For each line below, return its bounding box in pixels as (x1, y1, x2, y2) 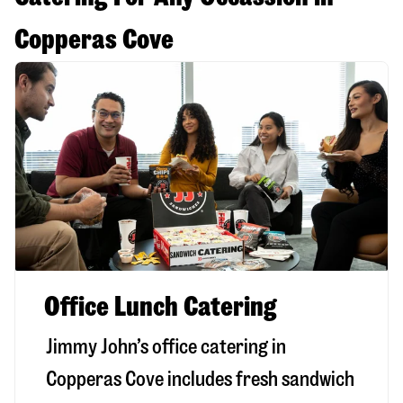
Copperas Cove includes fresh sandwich (46, 369, 354, 390)
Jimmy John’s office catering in (46, 336, 286, 358)
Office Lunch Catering (44, 292, 277, 321)
